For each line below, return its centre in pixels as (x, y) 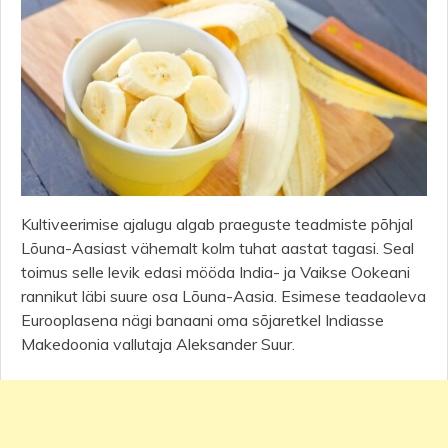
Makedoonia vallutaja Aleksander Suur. (158, 343)
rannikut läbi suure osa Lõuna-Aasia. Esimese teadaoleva (223, 295)
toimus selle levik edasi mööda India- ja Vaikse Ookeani (215, 271)
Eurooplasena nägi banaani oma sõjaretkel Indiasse (202, 319)
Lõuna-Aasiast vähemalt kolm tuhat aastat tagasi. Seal (217, 247)
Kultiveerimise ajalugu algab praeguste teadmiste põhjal (217, 223)
